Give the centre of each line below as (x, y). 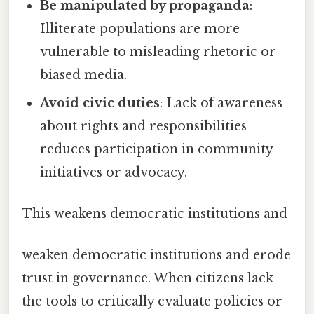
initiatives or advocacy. (114, 172)
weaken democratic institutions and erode (156, 255)
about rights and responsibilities (144, 126)
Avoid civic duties (100, 103)
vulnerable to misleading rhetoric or (158, 52)
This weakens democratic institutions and (155, 214)
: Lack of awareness (221, 103)
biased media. (84, 75)
